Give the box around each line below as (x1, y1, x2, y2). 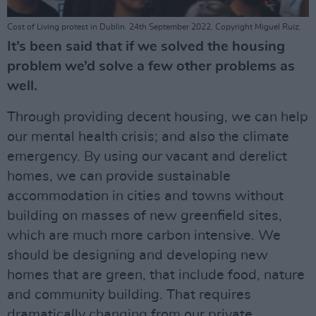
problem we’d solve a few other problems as (7, 59, 295, 73)
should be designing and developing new (7, 248, 268, 262)
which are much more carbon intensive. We (7, 228, 281, 243)
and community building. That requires (7, 287, 251, 302)
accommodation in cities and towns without (7, 188, 284, 203)
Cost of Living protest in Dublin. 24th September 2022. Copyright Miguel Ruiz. (7, 22, 301, 31)
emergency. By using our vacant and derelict (7, 149, 287, 164)
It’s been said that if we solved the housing (7, 39, 285, 54)
